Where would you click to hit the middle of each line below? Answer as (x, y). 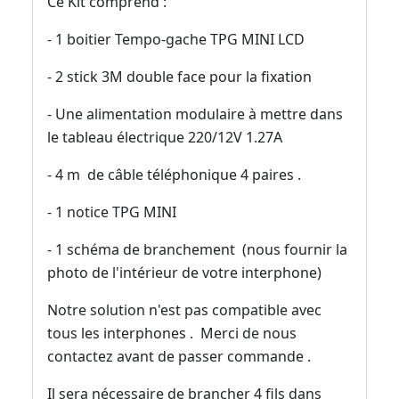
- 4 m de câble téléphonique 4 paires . (174, 175)
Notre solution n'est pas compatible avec (184, 310)
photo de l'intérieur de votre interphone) (184, 273)
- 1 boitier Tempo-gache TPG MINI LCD (176, 40)
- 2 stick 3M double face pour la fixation (179, 77)
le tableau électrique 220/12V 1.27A (165, 138)
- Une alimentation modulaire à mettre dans (195, 114)
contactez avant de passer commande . (179, 357)
